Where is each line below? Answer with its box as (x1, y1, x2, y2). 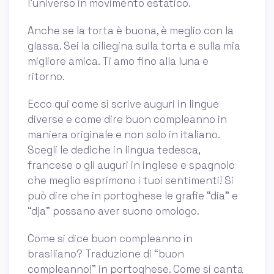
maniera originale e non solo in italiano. (28, 128, 220, 142)
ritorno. (28, 70, 65, 84)
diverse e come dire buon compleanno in (28, 113, 227, 127)
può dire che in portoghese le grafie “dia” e (28, 189, 238, 203)
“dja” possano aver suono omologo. (28, 204, 199, 218)
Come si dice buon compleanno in (28, 232, 193, 246)
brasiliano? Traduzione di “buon (28, 247, 184, 261)
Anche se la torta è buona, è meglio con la (28, 24, 234, 38)
